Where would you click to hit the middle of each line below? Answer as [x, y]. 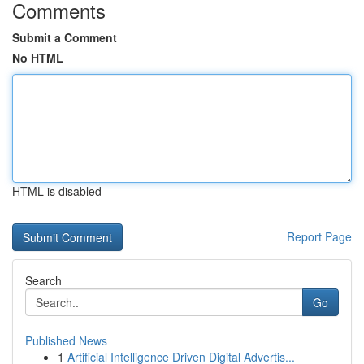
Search [43, 280]
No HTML [38, 58]
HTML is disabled [57, 191]
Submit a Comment [65, 37]
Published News [66, 340]
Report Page [319, 236]
